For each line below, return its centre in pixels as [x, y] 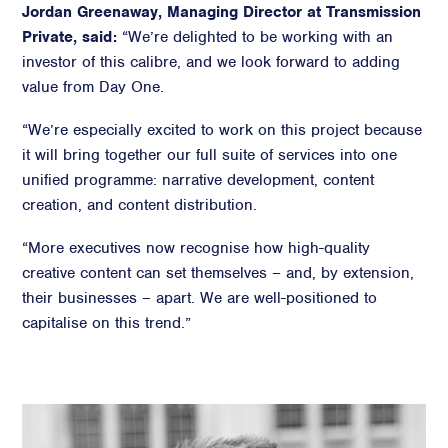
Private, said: [70, 37]
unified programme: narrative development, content [198, 180]
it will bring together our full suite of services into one [210, 155]
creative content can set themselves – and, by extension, [218, 273]
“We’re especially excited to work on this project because [222, 130]
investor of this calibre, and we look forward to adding [211, 62]
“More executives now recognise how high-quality [196, 248]
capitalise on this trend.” [107, 323]
